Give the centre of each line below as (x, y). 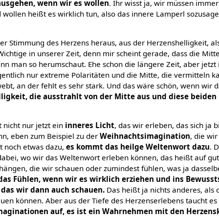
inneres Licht (90, 125)
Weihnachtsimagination (145, 136)
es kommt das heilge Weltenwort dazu (138, 147)
